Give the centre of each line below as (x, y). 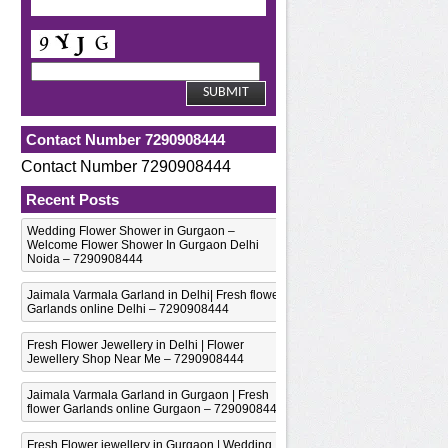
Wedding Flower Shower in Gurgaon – (131, 230)
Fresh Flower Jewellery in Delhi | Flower (135, 344)
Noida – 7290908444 (85, 258)
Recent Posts (72, 199)
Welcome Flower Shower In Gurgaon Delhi (143, 244)
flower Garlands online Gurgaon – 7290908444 (155, 408)
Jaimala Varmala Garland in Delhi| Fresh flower (155, 294)
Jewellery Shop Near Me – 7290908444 (135, 358)
